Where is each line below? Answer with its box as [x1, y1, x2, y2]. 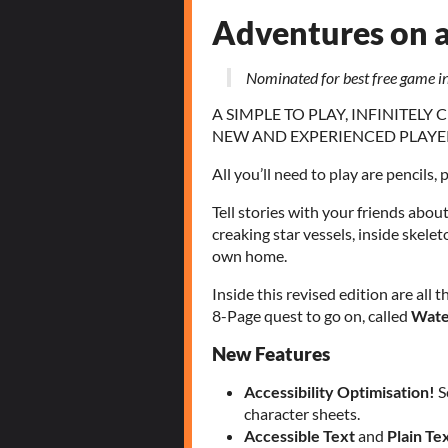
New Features [212, 342, 330, 365]
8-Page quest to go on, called [212, 305, 411, 325]
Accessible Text [244, 425, 355, 445]
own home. [212, 245, 290, 265]
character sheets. [244, 403, 360, 423]
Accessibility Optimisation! [244, 381, 438, 401]
